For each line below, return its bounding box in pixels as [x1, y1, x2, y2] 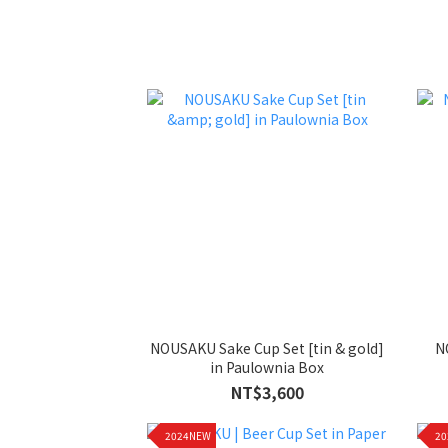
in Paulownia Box [210, 356, 324, 377]
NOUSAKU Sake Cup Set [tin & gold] [150, 337, 384, 358]
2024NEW [165, 428, 211, 444]
